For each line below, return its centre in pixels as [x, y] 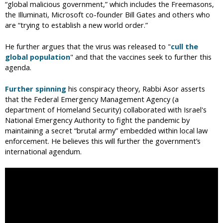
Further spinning [36, 88]
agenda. [18, 67]
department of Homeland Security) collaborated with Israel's [106, 109]
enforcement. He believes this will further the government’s [103, 141]
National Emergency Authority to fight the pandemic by [97, 120]
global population [38, 56]
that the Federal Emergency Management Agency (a [92, 99]
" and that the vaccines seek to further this [141, 56]
